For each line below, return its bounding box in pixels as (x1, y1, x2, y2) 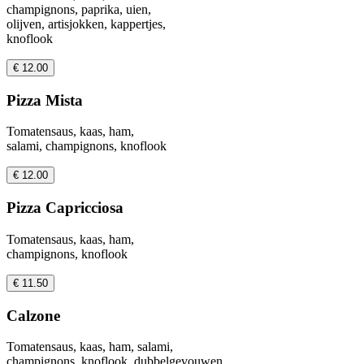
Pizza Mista (6, 91, 83, 109)
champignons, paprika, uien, (6, 2, 151, 16)
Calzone (6, 306, 60, 324)
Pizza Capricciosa (6, 199, 123, 217)
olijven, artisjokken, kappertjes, (6, 16, 166, 31)
